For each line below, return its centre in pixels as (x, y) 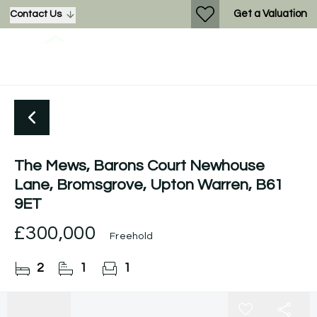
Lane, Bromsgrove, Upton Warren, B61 (149, 185)
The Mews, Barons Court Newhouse (139, 166)
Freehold (132, 236)
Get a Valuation (270, 13)
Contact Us (36, 14)
